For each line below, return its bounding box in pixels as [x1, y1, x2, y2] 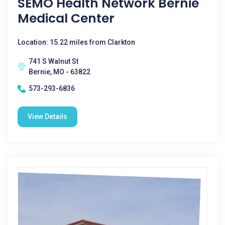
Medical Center [18, 10, 115, 27]
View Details [28, 113, 67, 121]
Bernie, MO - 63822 [29, 68, 90, 76]
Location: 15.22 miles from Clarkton [18, 38, 135, 46]
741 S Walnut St [29, 57, 78, 65]
